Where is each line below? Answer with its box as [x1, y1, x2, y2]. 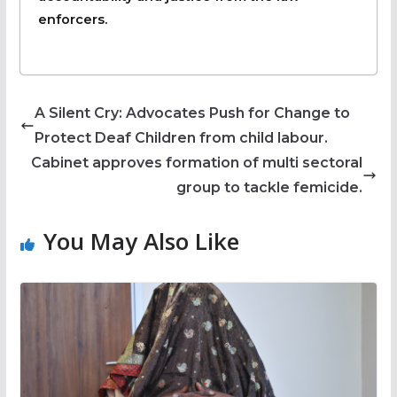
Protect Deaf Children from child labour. [34, 128, 328, 146]
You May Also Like [43, 224, 239, 257]
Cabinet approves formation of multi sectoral [31, 153, 363, 171]
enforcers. [37, 11, 107, 27]
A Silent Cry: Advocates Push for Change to [34, 104, 350, 121]
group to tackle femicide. [176, 178, 363, 196]
